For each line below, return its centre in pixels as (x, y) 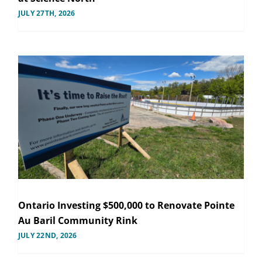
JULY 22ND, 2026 (47, 235)
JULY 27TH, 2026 (46, 13)
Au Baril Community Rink (77, 220)
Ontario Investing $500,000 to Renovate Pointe (126, 205)
